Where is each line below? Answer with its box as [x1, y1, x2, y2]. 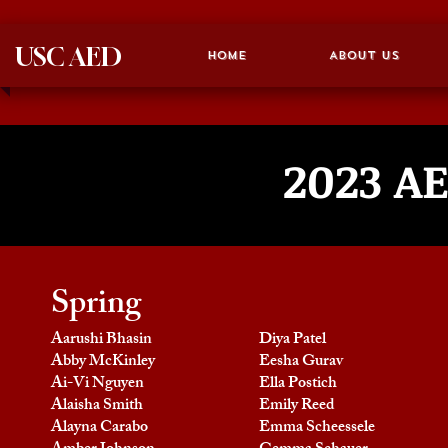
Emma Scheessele [259, 414, 375, 443]
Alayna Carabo [51, 414, 148, 443]
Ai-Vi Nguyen [51, 370, 144, 399]
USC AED [15, 42, 122, 72]
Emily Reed [259, 392, 334, 421]
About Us [328, 48, 399, 63]
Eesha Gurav [259, 348, 343, 377]
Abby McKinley [51, 348, 155, 377]
